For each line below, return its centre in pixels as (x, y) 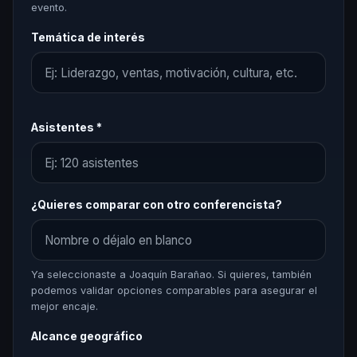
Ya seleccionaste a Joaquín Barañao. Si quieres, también (171, 274)
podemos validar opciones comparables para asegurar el (174, 290)
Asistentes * (66, 127)
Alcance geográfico (86, 336)
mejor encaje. (64, 306)
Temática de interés (88, 37)
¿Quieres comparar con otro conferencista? (156, 205)
